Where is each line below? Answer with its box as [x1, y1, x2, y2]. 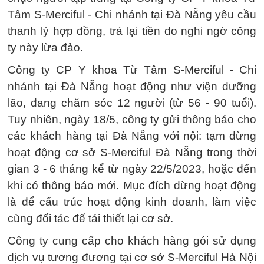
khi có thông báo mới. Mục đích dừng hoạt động [8, 179, 256, 192]
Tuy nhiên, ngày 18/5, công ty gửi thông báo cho [8, 113, 256, 126]
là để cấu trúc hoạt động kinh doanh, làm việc [8, 196, 256, 208]
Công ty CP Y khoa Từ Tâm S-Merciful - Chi [8, 64, 256, 76]
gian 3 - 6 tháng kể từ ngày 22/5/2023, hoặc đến [8, 163, 256, 175]
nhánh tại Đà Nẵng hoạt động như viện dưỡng [8, 80, 256, 93]
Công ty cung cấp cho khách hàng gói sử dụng [8, 235, 256, 247]
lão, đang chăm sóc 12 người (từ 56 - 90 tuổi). [8, 97, 256, 109]
